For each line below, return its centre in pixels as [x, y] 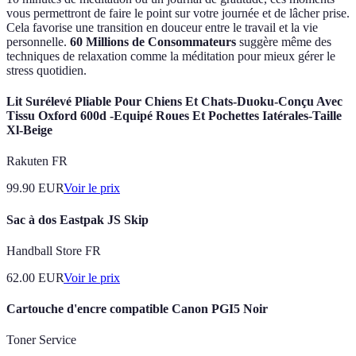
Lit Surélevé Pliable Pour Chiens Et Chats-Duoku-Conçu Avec [174, 102]
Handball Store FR [54, 250]
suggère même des [284, 41]
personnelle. [38, 41]
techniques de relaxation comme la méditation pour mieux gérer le [171, 56]
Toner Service [41, 340]
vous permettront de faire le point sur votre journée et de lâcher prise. [178, 13]
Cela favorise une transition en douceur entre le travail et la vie [162, 27]
